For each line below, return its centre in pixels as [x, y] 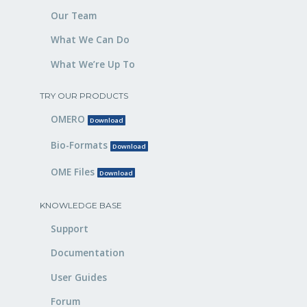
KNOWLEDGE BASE [81, 205]
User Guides [79, 277]
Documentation [88, 253]
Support [70, 228]
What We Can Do [90, 40]
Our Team [74, 15]
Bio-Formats [81, 145]
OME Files [74, 171]
